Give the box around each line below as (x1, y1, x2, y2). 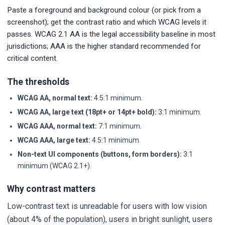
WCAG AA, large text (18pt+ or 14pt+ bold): (18, 108, 157, 117)
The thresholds (7, 76, 69, 87)
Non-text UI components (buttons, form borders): (18, 150, 182, 158)
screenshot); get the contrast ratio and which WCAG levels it (7, 18, 206, 27)
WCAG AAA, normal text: (18, 122, 97, 131)
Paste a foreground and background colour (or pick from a (7, 6, 201, 15)
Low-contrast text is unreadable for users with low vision (7, 201, 207, 211)
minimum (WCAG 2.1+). (18, 161, 91, 170)
